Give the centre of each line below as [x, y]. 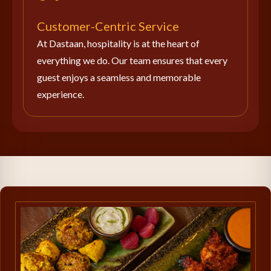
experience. [60, 94]
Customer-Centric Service [108, 26]
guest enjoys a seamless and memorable [119, 77]
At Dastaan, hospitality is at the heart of [118, 43]
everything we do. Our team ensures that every [132, 60]
